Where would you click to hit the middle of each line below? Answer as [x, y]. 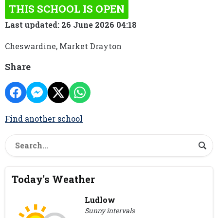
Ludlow [100, 200]
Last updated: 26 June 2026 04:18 [71, 25]
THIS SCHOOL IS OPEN [67, 9]
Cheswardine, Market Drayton [63, 46]
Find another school [44, 118]
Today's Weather [54, 179]
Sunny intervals [110, 211]
